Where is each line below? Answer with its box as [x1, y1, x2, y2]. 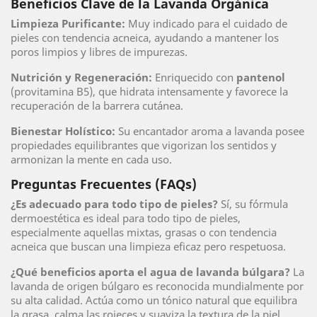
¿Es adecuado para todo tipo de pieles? [11, 197, 218, 211]
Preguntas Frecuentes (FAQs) [11, 175, 197, 192]
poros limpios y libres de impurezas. [11, 45, 188, 59]
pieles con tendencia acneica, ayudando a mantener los [11, 30, 279, 45]
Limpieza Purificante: [11, 16, 125, 30]
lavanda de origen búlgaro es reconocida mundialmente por [11, 279, 304, 293]
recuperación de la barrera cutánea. [11, 98, 183, 113]
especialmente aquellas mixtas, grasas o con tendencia [11, 225, 277, 239]
